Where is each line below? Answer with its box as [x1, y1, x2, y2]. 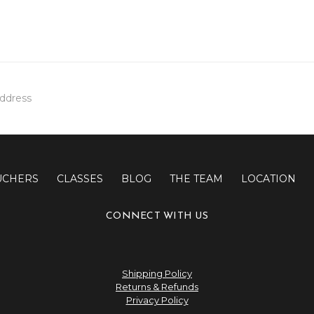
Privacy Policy [125, 294, 189, 306]
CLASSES [57, 172, 104, 185]
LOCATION [240, 172, 296, 185]
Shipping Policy [122, 268, 192, 280]
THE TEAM [169, 172, 223, 185]
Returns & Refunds [116, 281, 198, 293]
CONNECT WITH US [106, 210, 208, 221]
